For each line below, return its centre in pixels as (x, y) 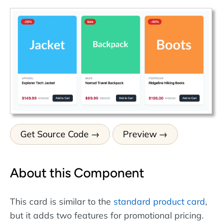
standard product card (159, 201)
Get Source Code (55, 134)
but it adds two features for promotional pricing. (107, 215)
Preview (140, 134)
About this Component (77, 173)
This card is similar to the (62, 201)
